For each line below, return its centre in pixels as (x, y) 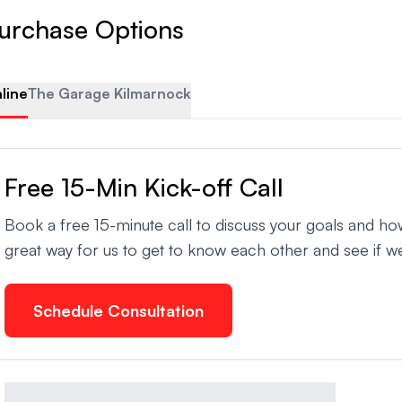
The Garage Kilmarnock (109, 94)
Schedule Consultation (118, 311)
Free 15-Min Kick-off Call (144, 188)
